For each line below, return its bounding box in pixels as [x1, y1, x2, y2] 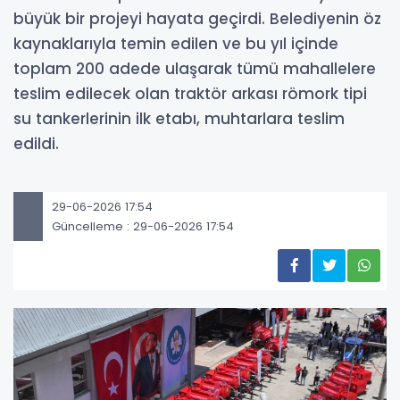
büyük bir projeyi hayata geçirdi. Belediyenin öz [13, 8, 381, 29]
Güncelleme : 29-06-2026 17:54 [52, 217, 234, 235]
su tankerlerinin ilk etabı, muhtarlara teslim [13, 108, 345, 129]
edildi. [13, 133, 59, 154]
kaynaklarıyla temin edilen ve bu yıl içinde [13, 33, 338, 54]
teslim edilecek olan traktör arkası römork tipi [13, 83, 367, 104]
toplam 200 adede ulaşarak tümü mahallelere [13, 58, 376, 79]
